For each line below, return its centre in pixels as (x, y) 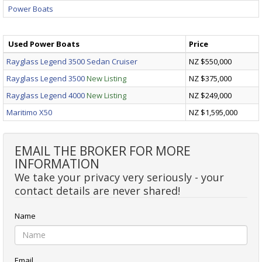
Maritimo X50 (29, 112)
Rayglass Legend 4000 (46, 95)
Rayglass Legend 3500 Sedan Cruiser (72, 61)
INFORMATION (57, 163)
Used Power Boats (44, 44)
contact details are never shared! (97, 190)
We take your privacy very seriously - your (119, 177)
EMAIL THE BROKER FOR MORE (103, 151)
